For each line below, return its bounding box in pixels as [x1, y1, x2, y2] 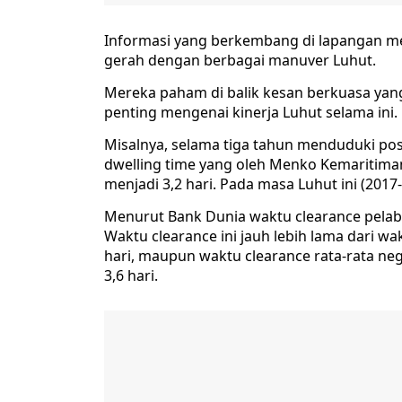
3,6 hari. [104, 266, 158, 286]
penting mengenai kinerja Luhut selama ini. [104, 102, 398, 123]
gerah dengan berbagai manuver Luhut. [104, 50, 376, 71]
